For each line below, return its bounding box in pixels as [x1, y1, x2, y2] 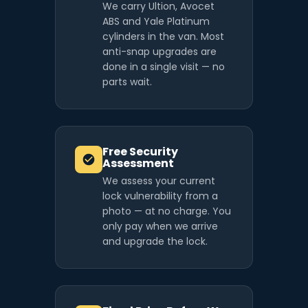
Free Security [102, 144, 178, 160]
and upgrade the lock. [102, 234, 208, 249]
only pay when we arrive [102, 219, 218, 234]
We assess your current [102, 174, 215, 188]
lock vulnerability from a [102, 189, 218, 203]
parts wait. [102, 75, 152, 89]
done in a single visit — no [102, 60, 225, 74]
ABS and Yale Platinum [102, 14, 210, 29]
